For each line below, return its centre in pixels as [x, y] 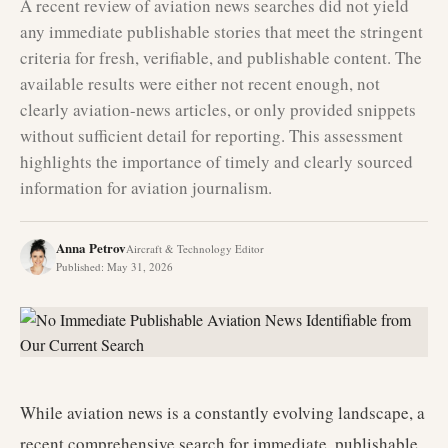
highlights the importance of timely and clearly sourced [216, 161]
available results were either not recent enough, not [200, 83]
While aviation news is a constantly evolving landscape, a [222, 412]
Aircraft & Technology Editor [195, 248]
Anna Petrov [91, 247]
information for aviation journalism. [146, 187]
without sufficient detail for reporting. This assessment [211, 135]
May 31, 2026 [140, 266]
